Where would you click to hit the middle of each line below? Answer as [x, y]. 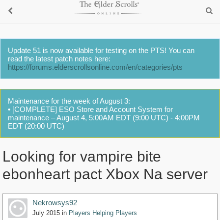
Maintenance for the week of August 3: [69, 101]
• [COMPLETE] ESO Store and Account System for [90, 109]
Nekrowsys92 [55, 203]
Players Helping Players [103, 213]
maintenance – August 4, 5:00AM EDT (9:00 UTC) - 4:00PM [104, 118]
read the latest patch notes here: [59, 59]
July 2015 [46, 213]
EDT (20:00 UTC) [36, 126]
